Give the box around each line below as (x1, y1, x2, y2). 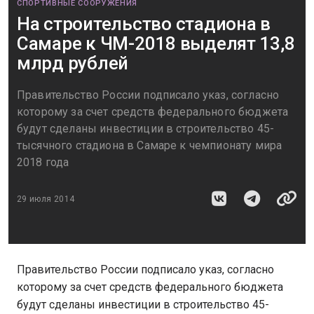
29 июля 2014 (17, 193, 75, 204)
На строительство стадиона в (17, 13, 271, 34)
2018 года (17, 156, 69, 169)
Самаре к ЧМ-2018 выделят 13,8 (17, 33, 295, 54)
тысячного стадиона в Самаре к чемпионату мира (17, 139, 282, 152)
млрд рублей (17, 53, 129, 74)
